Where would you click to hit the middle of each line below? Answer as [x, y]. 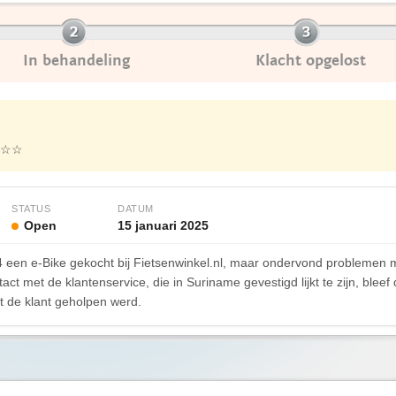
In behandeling [76, 61]
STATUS [31, 209]
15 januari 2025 [163, 225]
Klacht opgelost [311, 61]
